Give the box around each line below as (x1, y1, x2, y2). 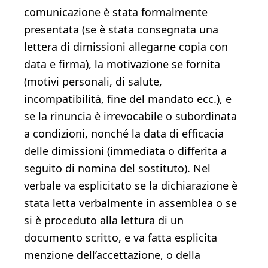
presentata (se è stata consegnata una (24, 22, 218, 36)
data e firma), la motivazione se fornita (24, 57, 220, 71)
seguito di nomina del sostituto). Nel (24, 161, 211, 175)
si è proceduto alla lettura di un (24, 213, 184, 227)
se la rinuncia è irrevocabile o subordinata (24, 109, 237, 123)
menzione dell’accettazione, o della (24, 248, 200, 262)
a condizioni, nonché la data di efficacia (24, 126, 224, 141)
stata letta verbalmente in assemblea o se (24, 196, 237, 210)
